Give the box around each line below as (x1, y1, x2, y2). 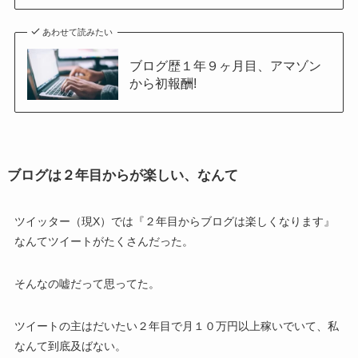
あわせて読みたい (42, 26, 113, 37)
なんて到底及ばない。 (14, 339, 126, 352)
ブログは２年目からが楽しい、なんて (6, 168, 238, 184)
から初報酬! (129, 75, 197, 90)
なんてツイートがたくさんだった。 (14, 234, 193, 248)
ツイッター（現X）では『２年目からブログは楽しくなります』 (14, 214, 335, 228)
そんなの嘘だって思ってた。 (14, 276, 160, 290)
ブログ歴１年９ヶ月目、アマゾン (129, 58, 321, 73)
